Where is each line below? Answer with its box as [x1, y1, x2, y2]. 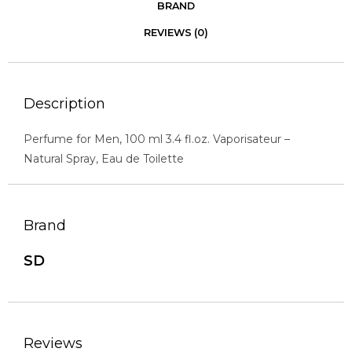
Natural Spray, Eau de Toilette [24, 152, 184, 167]
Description [24, 95, 105, 113]
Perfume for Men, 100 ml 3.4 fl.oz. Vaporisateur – [24, 132, 290, 147]
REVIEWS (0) [144, 27, 208, 39]
